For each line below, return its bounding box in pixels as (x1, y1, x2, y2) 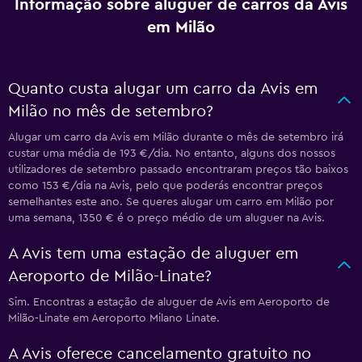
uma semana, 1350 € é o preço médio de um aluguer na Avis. (8, 213, 325, 224)
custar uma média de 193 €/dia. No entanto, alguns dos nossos (8, 148, 335, 159)
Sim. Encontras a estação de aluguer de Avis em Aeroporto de (8, 297, 330, 308)
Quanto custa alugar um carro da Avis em (8, 81, 318, 97)
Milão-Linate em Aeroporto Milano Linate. (8, 313, 220, 324)
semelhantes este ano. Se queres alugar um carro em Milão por (8, 196, 334, 208)
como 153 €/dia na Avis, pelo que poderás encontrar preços (8, 180, 322, 192)
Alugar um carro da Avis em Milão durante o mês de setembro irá (8, 132, 343, 143)
